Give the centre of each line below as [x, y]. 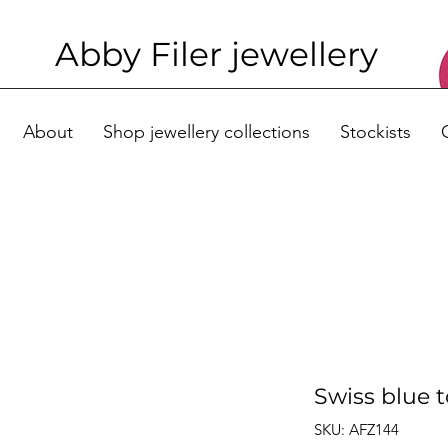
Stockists [375, 132]
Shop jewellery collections [206, 132]
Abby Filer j [147, 54]
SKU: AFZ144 [356, 429]
